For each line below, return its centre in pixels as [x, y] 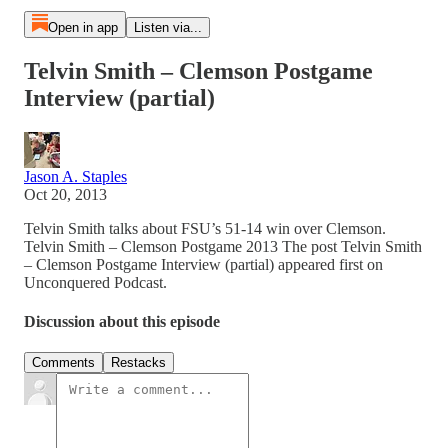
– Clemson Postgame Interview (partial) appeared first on [203, 264]
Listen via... [167, 27]
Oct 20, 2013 [65, 194]
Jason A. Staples [75, 176]
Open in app [82, 27]
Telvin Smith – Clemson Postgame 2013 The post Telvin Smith [223, 246]
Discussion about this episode [122, 322]
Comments [63, 363]
